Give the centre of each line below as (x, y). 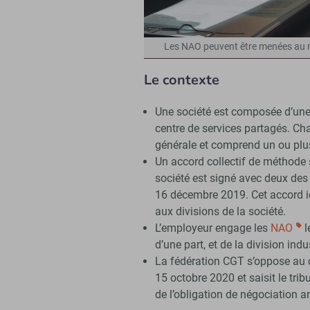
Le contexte (182, 80)
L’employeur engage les (212, 228)
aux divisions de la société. (220, 212)
